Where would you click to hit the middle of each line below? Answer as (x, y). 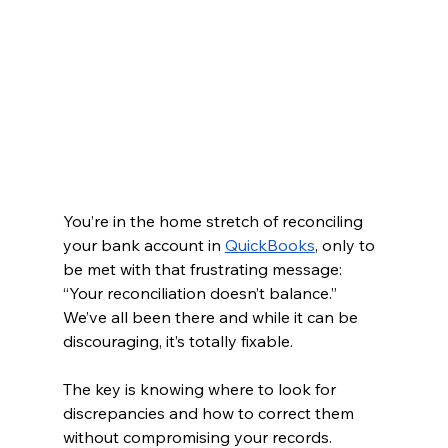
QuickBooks (269, 244)
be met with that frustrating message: (204, 268)
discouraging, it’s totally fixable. (177, 340)
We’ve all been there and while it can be (212, 316)
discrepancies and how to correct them (210, 412)
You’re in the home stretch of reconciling (214, 220)
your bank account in (143, 244)
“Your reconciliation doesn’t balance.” (201, 292)
